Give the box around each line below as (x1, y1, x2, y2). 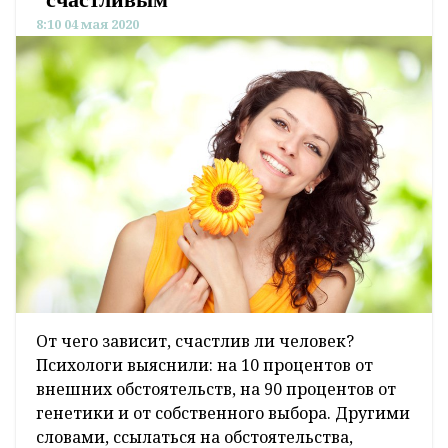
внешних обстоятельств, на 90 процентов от (36, 378, 396, 401)
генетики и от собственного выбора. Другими (36, 402, 410, 425)
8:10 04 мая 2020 (36, 15, 139, 34)
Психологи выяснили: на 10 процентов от (36, 354, 373, 377)
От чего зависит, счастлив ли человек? (36, 330, 354, 353)
